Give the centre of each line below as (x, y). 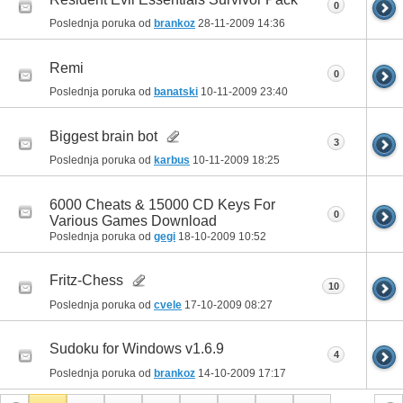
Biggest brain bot (103, 136)
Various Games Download (133, 220)
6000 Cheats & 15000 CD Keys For (162, 204)
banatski (176, 92)
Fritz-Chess (86, 280)
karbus (172, 161)
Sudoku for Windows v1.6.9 (137, 348)
